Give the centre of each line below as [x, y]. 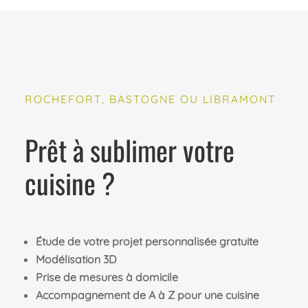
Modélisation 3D [76, 259]
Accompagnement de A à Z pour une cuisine [147, 295]
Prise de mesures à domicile [107, 277]
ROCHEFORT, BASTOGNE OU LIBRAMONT [150, 99]
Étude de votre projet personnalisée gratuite [147, 241]
